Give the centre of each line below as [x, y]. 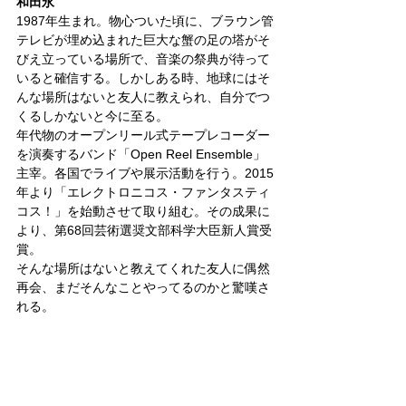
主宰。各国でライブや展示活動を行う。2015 [145, 173]
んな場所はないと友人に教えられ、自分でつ [143, 97]
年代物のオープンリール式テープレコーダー [143, 135]
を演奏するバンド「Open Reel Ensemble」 [141, 154]
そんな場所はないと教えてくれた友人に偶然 [143, 268]
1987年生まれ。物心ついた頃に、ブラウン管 [145, 20]
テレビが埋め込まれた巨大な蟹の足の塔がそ [143, 39]
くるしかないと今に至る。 [92, 116]
